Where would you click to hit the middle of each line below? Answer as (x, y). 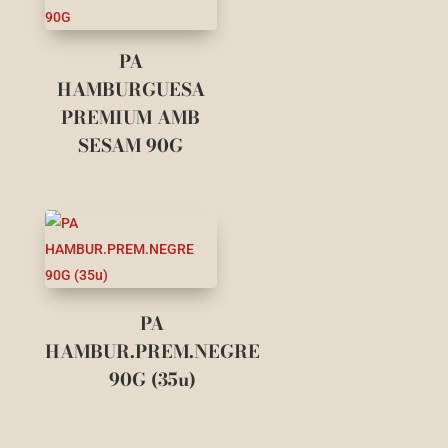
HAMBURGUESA (130, 90)
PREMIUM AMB (131, 118)
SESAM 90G (131, 146)
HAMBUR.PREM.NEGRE (152, 352)
